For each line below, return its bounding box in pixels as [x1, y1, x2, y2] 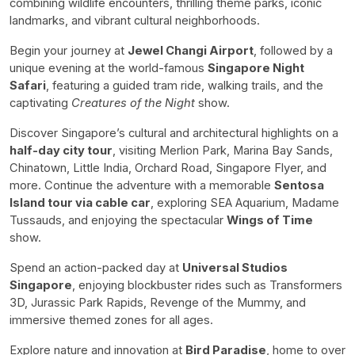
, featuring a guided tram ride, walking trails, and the [46, 78, 323, 93]
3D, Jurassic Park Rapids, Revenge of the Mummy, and [10, 295, 306, 310]
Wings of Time [227, 212, 313, 227]
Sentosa [274, 177, 324, 193]
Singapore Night [208, 60, 304, 75]
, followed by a [254, 43, 333, 58]
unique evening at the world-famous [10, 60, 208, 75]
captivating [10, 95, 71, 110]
